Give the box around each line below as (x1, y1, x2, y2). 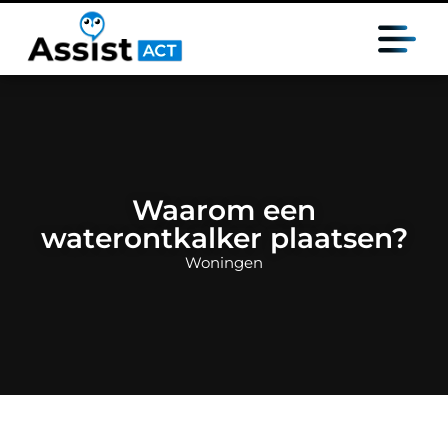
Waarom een (132, 193, 316, 227)
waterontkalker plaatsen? (40, 221, 408, 255)
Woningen (185, 253, 263, 272)
